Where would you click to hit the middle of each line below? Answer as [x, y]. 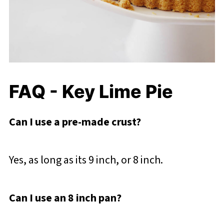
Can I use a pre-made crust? [76, 122]
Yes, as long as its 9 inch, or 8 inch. [86, 160]
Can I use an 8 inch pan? [66, 198]
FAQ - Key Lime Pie [93, 91]
